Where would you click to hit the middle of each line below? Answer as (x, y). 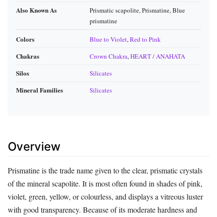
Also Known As (36, 10)
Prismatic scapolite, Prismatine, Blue (137, 10)
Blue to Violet (108, 39)
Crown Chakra (108, 56)
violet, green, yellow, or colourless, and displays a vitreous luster (105, 196)
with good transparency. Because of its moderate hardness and (102, 209)
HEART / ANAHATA (158, 56)
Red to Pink (145, 39)
